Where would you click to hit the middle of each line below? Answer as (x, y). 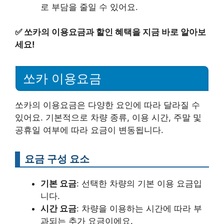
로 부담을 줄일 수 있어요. (89, 7)
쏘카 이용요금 (62, 78)
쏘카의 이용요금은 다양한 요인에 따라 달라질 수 (107, 105)
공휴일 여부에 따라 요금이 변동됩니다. (89, 130)
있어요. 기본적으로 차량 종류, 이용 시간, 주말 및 (108, 117)
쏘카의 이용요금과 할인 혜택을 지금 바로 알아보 (115, 32)
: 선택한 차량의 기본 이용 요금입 (139, 183)
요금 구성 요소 (57, 159)
